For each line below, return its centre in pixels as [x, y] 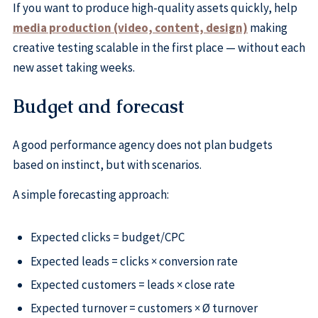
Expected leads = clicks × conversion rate [134, 261]
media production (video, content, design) [130, 28]
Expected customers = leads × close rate [132, 284]
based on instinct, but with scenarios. [107, 165]
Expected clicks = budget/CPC [107, 237]
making [267, 28]
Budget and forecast [98, 107]
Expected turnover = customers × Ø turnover [144, 308]
